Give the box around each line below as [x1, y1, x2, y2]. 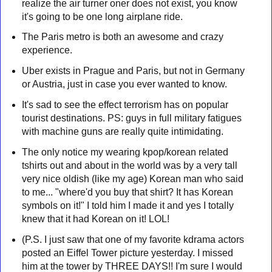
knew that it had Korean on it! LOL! [21, 213, 169, 224]
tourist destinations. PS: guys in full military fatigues [21, 113, 242, 124]
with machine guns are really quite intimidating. [21, 126, 223, 137]
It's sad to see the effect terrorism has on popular [21, 100, 228, 110]
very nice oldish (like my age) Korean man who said [21, 173, 243, 184]
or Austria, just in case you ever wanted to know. [21, 79, 229, 90]
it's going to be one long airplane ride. [21, 11, 183, 22]
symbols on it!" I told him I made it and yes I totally [21, 200, 234, 211]
